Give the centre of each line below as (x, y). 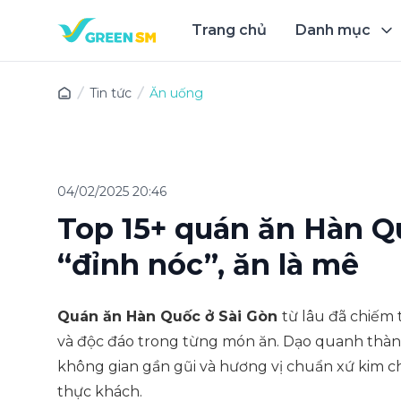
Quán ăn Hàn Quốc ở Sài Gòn (170, 316)
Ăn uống (176, 93)
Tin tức (111, 93)
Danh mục (333, 30)
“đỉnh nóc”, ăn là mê (208, 264)
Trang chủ (229, 30)
